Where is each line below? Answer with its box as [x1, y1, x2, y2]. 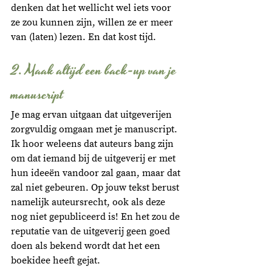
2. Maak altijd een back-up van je [11, 60, 180, 82]
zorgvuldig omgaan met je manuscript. [11, 123, 180, 136]
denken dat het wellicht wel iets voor [11, 2, 174, 15]
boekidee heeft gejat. [11, 254, 103, 267]
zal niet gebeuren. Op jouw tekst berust [11, 182, 182, 194]
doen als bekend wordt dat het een [11, 240, 163, 253]
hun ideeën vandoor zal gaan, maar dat [11, 167, 183, 180]
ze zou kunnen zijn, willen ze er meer [11, 16, 175, 29]
